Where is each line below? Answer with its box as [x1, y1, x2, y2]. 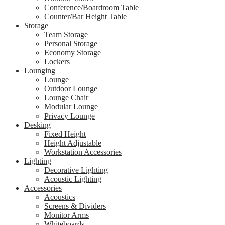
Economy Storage [44, 48, 101, 57]
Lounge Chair [44, 93, 88, 102]
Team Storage [44, 30, 88, 39]
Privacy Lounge [44, 111, 95, 120]
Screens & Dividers [44, 201, 106, 210]
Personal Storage [44, 39, 97, 48]
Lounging [24, 66, 55, 75]
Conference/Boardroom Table [44, 3, 139, 12]
